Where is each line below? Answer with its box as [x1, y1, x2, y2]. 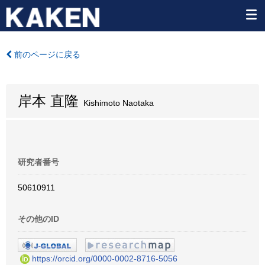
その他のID [18, 214, 59, 224]
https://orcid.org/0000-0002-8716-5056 [32, 253, 177, 263]
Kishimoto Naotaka [79, 98, 154, 108]
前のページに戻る [12, 50, 80, 59]
